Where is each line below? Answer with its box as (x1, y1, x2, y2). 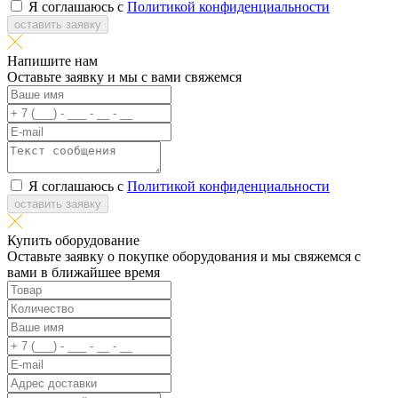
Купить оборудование (7, 233, 139, 248)
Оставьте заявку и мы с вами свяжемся (7, 69, 242, 84)
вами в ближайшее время (7, 265, 160, 280)
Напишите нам (7, 53, 98, 68)
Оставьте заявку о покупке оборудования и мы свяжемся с (7, 249, 361, 264)
